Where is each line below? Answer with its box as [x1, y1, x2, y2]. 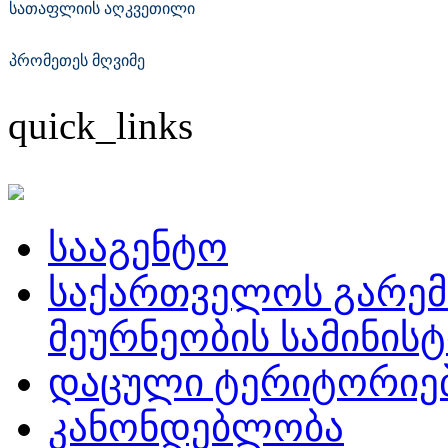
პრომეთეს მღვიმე [9, 51, 145, 69]
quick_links [8, 103, 193, 147]
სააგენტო [48, 225, 228, 269]
